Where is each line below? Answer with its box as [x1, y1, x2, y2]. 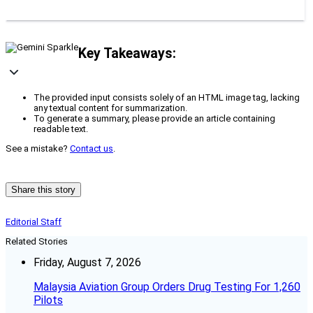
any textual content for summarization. [34, 103, 187, 114]
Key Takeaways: [78, 45, 176, 61]
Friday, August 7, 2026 [34, 256, 141, 270]
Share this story [11, 184, 75, 196]
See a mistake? [6, 143, 70, 154]
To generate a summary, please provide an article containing [34, 113, 275, 124]
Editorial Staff [6, 217, 61, 228]
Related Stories [6, 236, 68, 247]
